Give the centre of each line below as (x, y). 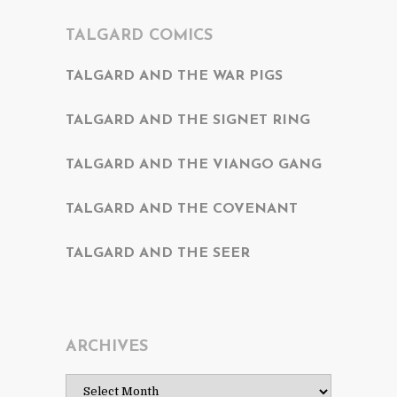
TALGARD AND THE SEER (158, 253)
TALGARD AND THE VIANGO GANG (194, 164)
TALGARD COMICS (139, 35)
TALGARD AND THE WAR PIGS (174, 76)
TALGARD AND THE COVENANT (182, 209)
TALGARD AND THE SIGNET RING (188, 120)
